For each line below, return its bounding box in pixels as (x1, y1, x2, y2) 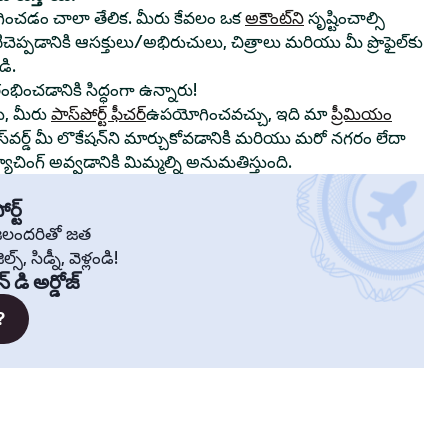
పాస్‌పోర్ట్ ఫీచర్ (51, 104, 146, 124)
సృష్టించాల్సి (304, 8, 385, 28)
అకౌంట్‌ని (245, 8, 304, 28)
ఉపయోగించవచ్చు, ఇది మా (146, 104, 331, 124)
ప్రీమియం (331, 104, 392, 124)
